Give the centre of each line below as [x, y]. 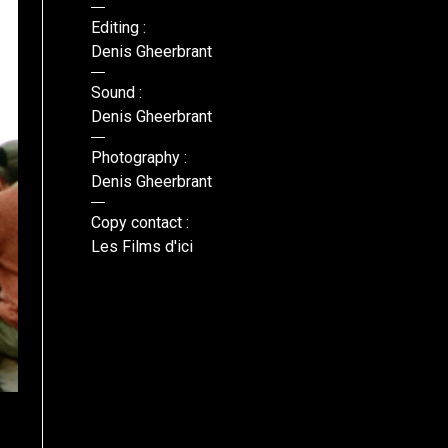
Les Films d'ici [142, 246]
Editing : [118, 27]
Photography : [139, 157]
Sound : [116, 92]
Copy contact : [140, 222]
